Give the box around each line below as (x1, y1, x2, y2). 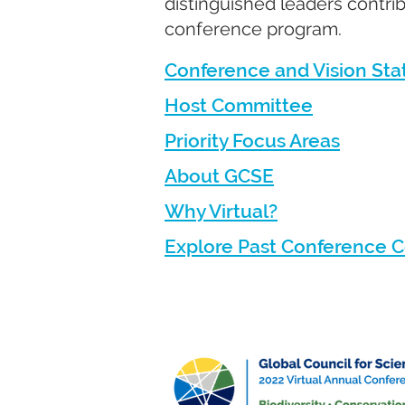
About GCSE (165, 165, 274, 187)
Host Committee (165, 94, 313, 117)
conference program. (165, 18, 342, 40)
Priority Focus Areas (165, 129, 340, 152)
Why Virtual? (165, 200, 278, 222)
